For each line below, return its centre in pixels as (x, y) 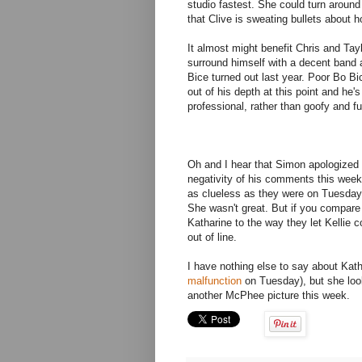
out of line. (212, 238)
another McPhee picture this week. (269, 296)
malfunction (215, 281)
